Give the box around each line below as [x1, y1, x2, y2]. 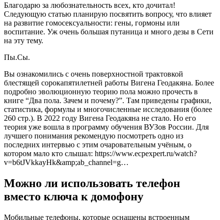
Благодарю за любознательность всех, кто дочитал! [4, 1, 175, 10]
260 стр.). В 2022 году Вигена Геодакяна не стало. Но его [4, 114, 196, 123]
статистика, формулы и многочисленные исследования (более [4, 105, 212, 114]
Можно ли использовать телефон [4, 177, 180, 190]
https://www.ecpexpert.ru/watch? [95, 149, 197, 158]
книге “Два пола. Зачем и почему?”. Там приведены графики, [4, 96, 211, 105]
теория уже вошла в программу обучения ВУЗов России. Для [4, 123, 209, 132]
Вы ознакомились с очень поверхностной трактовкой [4, 70, 183, 79]
